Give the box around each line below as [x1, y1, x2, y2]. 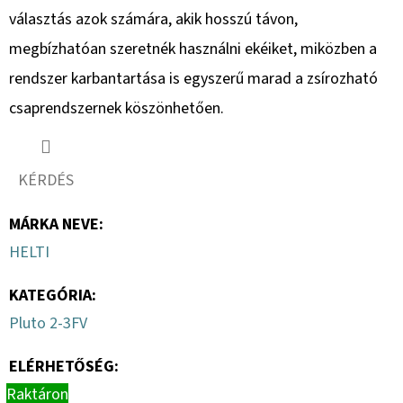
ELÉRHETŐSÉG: [9, 354, 119, 378]
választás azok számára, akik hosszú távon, [9, 7, 298, 31]
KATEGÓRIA [9, 283, 92, 307]
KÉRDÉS [18, 168, 74, 192]
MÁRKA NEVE [9, 212, 99, 236]
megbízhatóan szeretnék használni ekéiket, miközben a [9, 37, 377, 60]
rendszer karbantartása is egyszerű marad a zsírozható [9, 67, 378, 90]
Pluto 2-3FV [9, 311, 87, 335]
